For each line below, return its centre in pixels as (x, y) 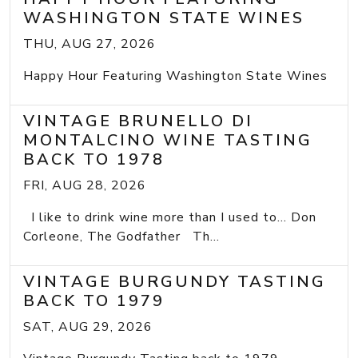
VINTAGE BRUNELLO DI (138, 121)
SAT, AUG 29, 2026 (88, 326)
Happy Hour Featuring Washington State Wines (175, 76)
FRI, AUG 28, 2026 (85, 185)
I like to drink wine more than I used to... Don (170, 217)
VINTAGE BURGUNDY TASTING (175, 281)
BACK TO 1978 (94, 159)
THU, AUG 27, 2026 (89, 44)
